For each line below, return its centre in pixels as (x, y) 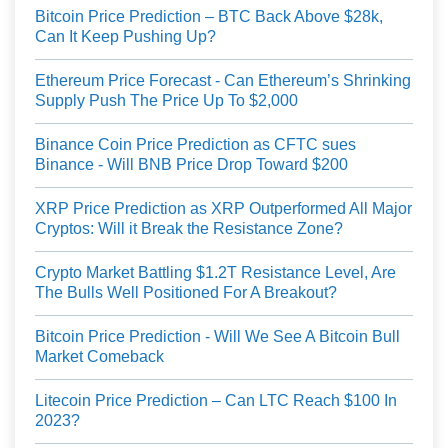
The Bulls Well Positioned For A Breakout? (186, 293)
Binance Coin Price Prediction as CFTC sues (195, 145)
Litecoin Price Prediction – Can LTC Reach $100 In (216, 401)
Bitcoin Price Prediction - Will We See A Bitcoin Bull (217, 337)
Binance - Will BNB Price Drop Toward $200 (191, 165)
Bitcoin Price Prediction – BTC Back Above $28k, (209, 17)
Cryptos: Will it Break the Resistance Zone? (189, 229)
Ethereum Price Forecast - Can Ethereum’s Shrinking (223, 81)
